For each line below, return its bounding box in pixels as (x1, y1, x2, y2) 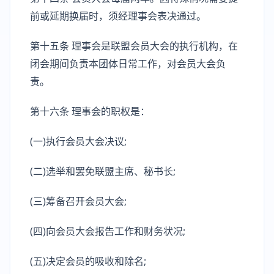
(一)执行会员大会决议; (30, 135, 127, 148)
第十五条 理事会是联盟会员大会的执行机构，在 (30, 39, 238, 53)
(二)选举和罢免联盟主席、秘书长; (30, 165, 176, 178)
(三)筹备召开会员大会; (30, 194, 127, 208)
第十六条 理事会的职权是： (30, 105, 150, 118)
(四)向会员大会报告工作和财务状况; (30, 224, 185, 238)
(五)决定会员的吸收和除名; (30, 254, 146, 268)
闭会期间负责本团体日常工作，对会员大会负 (30, 57, 226, 70)
